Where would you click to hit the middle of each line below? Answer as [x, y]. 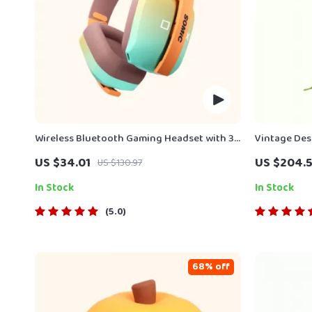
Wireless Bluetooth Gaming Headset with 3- [136, 138]
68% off [211, 267]
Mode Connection [77, 154]
